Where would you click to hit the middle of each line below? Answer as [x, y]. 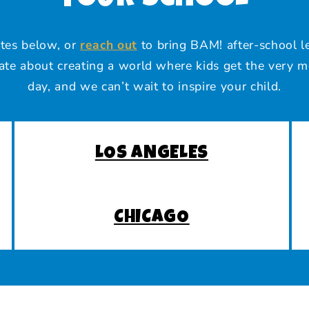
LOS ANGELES [152, 154]
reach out [108, 44]
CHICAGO [152, 218]
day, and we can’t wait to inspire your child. [154, 86]
